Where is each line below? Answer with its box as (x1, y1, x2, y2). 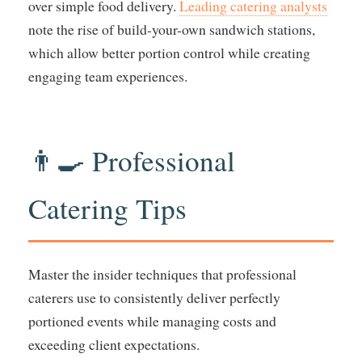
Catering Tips (28, 189, 187, 228)
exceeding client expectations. (28, 335, 200, 355)
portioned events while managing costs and (28, 311, 276, 331)
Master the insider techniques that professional (28, 264, 297, 284)
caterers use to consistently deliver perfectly (28, 288, 280, 308)
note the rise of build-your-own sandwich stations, (28, 19, 315, 40)
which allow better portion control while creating (28, 43, 310, 63)
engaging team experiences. (28, 66, 187, 86)
